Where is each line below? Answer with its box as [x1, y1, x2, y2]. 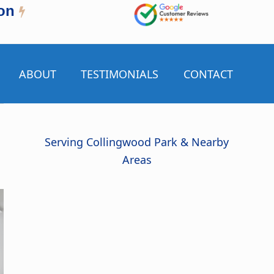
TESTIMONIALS [81, 66, 159, 81]
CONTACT [183, 66, 233, 81]
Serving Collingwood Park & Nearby [45, 135, 229, 149]
